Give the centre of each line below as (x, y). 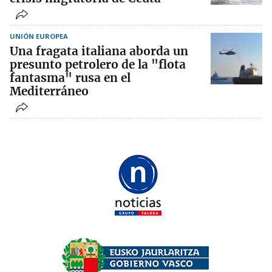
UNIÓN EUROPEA (39, 36)
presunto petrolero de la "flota (98, 65)
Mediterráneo (49, 91)
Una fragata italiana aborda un (99, 51)
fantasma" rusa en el (70, 78)
